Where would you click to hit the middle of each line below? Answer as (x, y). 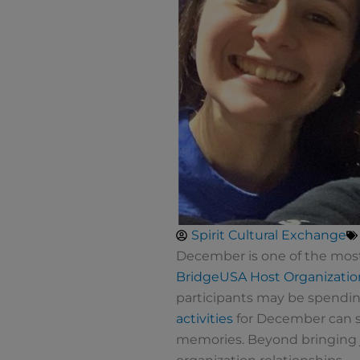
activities (204, 319)
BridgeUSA (211, 277)
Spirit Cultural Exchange (268, 235)
